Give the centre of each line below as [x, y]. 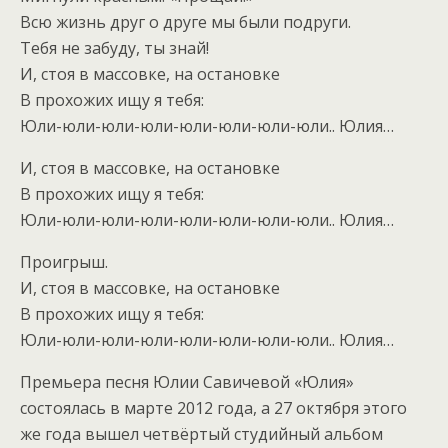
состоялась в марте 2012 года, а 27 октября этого [213, 408]
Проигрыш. [64, 262]
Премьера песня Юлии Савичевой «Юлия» [187, 382]
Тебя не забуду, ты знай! [114, 48]
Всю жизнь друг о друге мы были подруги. [185, 22]
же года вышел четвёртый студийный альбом [201, 434]
